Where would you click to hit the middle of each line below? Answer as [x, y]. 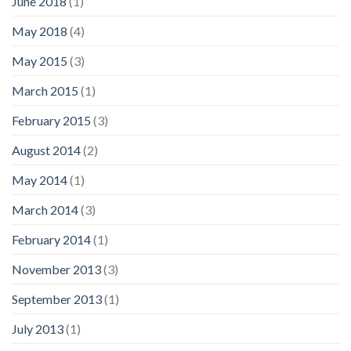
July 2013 [38, 328]
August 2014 [46, 150]
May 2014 [40, 179]
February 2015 [51, 120]
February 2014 [51, 239]
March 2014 [45, 209]
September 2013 [57, 299]
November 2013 [56, 269]
